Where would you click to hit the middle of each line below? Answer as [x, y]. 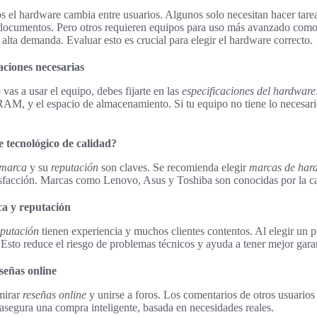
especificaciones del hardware [249, 91]
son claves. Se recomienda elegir [174, 167]
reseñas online [54, 294]
